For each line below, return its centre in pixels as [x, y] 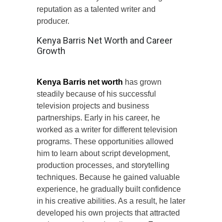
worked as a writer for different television [107, 129]
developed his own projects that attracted [108, 213]
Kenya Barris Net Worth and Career [105, 40]
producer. [53, 21]
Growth [51, 51]
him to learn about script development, [103, 153]
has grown [142, 82]
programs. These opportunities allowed [105, 141]
